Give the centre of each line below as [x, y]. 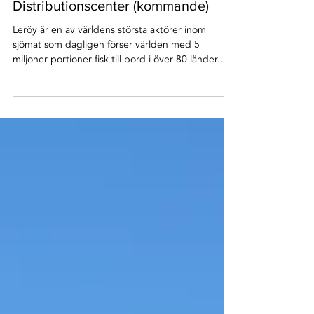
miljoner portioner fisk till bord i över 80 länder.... [121, 97]
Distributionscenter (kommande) [111, 43]
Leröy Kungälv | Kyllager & [93, 24]
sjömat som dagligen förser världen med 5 [106, 82]
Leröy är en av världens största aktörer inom [109, 68]
